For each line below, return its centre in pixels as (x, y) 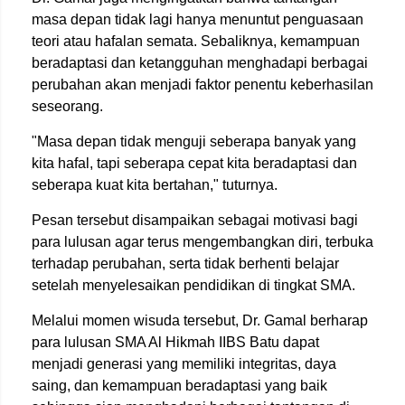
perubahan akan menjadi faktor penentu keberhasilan (202, 84)
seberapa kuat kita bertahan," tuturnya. (155, 184)
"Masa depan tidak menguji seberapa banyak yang (194, 141)
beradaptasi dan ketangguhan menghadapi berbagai (200, 62)
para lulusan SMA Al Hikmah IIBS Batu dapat (175, 342)
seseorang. (67, 106)
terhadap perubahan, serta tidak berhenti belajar (185, 263)
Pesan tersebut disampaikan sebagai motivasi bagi (195, 220)
